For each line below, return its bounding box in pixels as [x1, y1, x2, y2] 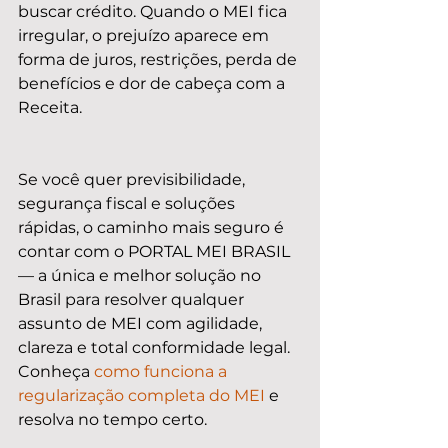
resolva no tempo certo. [18, 410, 207, 429]
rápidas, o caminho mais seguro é [18, 218, 288, 237]
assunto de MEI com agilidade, [18, 314, 266, 333]
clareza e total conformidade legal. [18, 338, 294, 357]
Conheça [18, 362, 94, 381]
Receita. [18, 98, 82, 117]
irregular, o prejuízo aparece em [18, 26, 273, 45]
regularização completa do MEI [18, 386, 265, 405]
